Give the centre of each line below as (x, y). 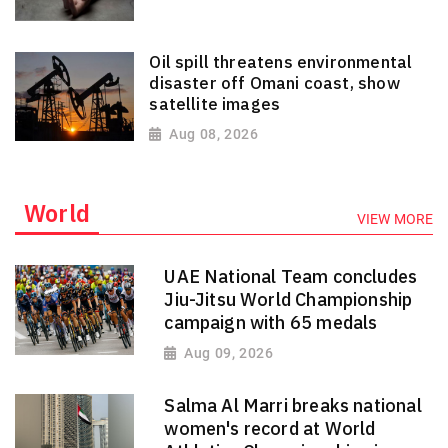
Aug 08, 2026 (214, 133)
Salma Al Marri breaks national (293, 405)
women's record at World (270, 428)
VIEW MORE (395, 219)
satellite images (215, 103)
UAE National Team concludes (291, 277)
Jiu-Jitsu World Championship (288, 300)
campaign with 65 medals (271, 323)
